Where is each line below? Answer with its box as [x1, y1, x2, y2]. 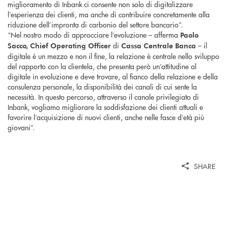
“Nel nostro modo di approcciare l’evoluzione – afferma [8, 30, 180, 40]
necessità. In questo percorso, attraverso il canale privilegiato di [8, 92, 199, 102]
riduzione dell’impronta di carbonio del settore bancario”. [8, 19, 183, 30]
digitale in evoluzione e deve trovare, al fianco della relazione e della [8, 71, 218, 82]
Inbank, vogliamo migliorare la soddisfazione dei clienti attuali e [8, 102, 203, 112]
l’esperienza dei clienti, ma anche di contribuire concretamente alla [8, 9, 210, 20]
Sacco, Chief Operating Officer [8, 41, 111, 51]
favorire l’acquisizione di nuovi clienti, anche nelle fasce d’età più [8, 112, 204, 123]
